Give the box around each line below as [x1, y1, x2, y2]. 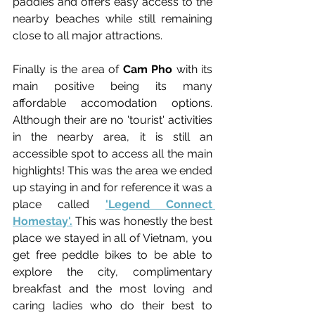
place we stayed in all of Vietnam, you [13, 231, 212, 245]
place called [13, 197, 89, 211]
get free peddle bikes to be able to [13, 247, 212, 262]
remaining [161, 11, 212, 25]
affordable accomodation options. [13, 96, 212, 110]
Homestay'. [13, 214, 72, 228]
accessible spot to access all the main [13, 146, 212, 160]
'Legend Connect [105, 197, 212, 211]
